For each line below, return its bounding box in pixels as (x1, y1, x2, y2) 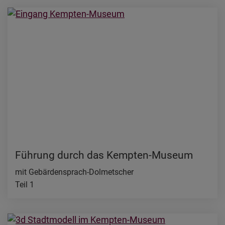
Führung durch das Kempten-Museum (15, 149, 193, 162)
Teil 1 (15, 180, 34, 190)
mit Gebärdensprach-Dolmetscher (15, 167, 134, 177)
